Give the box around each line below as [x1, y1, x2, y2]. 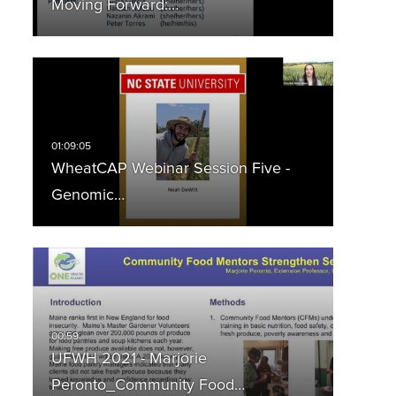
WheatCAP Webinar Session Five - [50, 161, 290, 178]
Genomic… [50, 187, 125, 204]
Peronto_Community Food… [50, 377, 245, 394]
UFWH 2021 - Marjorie [50, 351, 207, 368]
